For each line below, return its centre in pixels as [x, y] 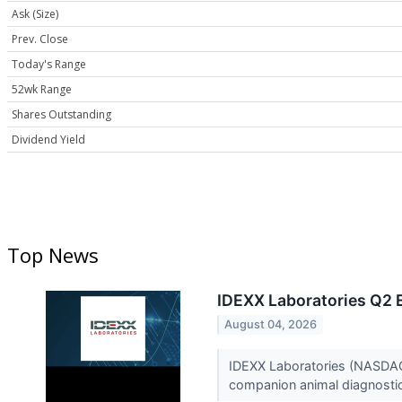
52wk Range [42, 90]
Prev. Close [40, 39]
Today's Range [49, 65]
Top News [53, 255]
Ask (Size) [35, 14]
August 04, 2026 [271, 325]
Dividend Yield [48, 140]
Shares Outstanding [61, 115]
